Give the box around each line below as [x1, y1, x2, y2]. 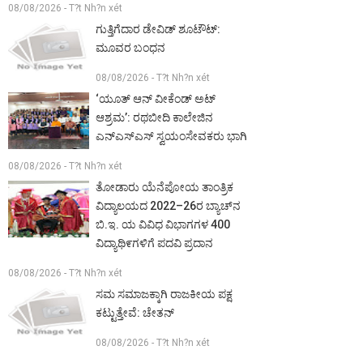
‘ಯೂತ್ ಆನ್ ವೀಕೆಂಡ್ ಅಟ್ [96, 92, 216, 105]
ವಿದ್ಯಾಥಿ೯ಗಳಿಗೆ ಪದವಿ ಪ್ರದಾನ [96, 236, 213, 250]
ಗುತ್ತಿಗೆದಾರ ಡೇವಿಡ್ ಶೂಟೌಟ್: [96, 22, 220, 36]
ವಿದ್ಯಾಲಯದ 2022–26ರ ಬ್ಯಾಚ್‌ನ [96, 199, 241, 212]
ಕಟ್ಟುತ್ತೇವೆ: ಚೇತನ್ [96, 305, 174, 319]
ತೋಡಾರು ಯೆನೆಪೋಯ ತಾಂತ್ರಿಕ [96, 180, 233, 194]
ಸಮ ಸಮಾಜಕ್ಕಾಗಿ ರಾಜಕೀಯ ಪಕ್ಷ [96, 287, 233, 301]
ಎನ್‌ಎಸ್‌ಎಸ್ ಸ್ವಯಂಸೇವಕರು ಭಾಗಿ [96, 129, 247, 143]
